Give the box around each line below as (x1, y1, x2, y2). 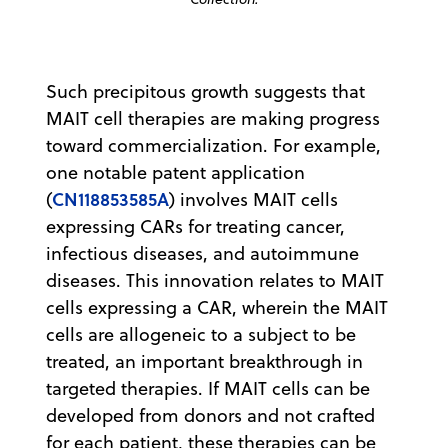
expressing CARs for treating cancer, (46, 213, 345, 239)
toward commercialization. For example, (46, 132, 381, 158)
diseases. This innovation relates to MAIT (46, 267, 384, 293)
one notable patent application (46, 159, 305, 185)
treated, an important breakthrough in (46, 348, 363, 374)
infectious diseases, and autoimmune (46, 240, 359, 266)
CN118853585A (52, 185, 169, 212)
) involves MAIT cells (169, 186, 338, 212)
